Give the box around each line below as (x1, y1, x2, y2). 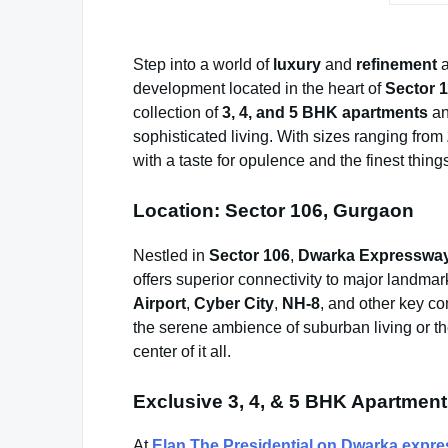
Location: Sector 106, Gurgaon (133, 200, 414, 221)
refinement (356, 56, 437, 73)
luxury (273, 56, 321, 73)
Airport (133, 294, 186, 312)
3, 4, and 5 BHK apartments (222, 104, 428, 121)
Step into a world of (133, 56, 273, 73)
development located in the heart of (133, 80, 385, 97)
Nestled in (133, 246, 209, 264)
